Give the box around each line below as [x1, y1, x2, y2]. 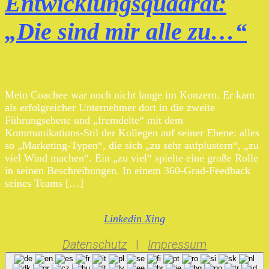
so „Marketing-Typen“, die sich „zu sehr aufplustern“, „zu [5, 139, 259, 152]
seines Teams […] [5, 177, 83, 190]
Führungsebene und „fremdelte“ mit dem [5, 114, 183, 127]
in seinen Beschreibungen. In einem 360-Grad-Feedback [5, 165, 250, 177]
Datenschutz [62, 237, 127, 252]
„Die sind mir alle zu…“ [5, 18, 247, 46]
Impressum [148, 237, 207, 252]
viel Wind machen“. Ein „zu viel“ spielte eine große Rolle [5, 152, 258, 165]
